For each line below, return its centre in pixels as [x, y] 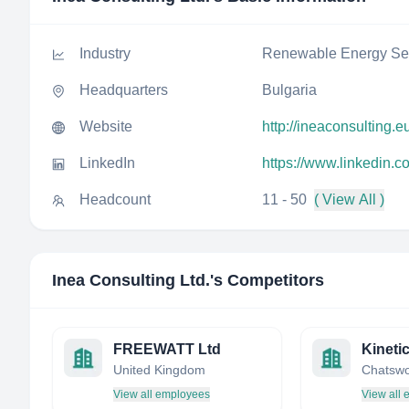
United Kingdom [159, 370]
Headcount [115, 199]
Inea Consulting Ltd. [131, 280]
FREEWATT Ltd [167, 349]
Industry [105, 53]
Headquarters [124, 90]
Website [106, 126]
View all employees [162, 394]
